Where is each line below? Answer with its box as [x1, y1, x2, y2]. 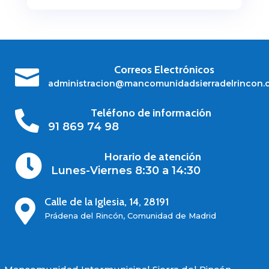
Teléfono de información [91, 106, 211, 119]
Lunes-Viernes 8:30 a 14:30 [51, 163, 201, 177]
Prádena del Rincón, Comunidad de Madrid [44, 210, 216, 220]
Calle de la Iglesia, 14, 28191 [44, 195, 169, 208]
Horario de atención [104, 150, 201, 163]
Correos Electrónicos [114, 62, 214, 76]
